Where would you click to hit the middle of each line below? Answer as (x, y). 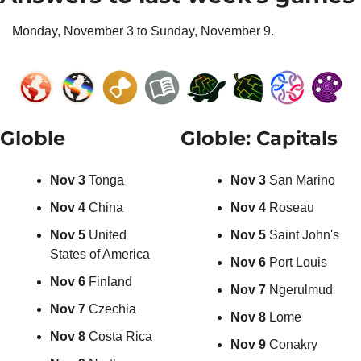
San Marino (302, 180)
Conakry (292, 345)
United (108, 235)
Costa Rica (120, 337)
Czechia (112, 309)
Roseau (292, 208)
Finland (110, 282)
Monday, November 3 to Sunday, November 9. (143, 31)
